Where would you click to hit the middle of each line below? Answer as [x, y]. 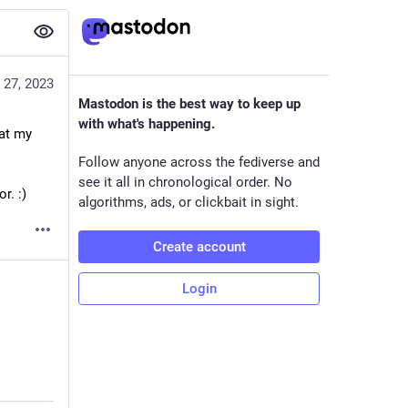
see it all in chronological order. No [185, 182]
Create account [199, 247]
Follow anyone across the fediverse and [199, 162]
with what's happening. [147, 124]
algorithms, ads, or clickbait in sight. [189, 202]
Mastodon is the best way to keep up [189, 104]
